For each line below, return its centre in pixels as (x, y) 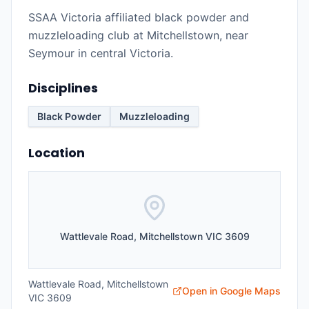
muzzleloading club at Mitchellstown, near (138, 35)
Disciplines (63, 88)
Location (57, 153)
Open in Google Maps (231, 291)
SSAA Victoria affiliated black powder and (139, 17)
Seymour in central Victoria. (101, 53)
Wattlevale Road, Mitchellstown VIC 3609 (154, 236)
